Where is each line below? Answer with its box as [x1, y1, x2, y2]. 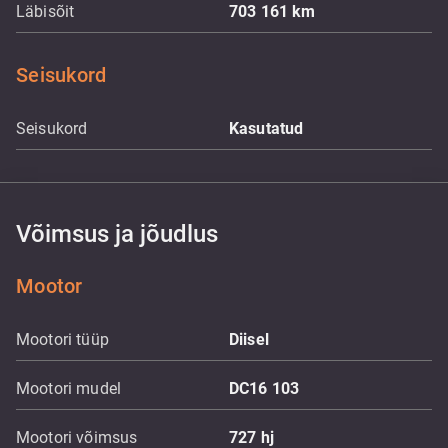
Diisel [229, 330, 269, 349]
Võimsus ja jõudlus [16, 220, 218, 248]
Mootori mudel [16, 379, 121, 398]
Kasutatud [229, 119, 304, 138]
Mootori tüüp [16, 330, 109, 349]
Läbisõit [16, 2, 75, 21]
